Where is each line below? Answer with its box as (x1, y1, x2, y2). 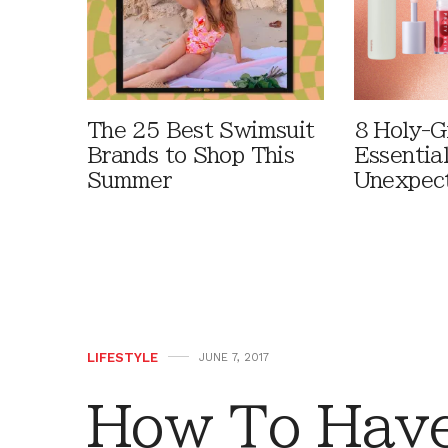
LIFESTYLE (87, 350, 158, 366)
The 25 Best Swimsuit (87, 120, 315, 142)
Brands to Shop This (87, 145, 295, 167)
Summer (87, 170, 172, 192)
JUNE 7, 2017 (199, 351, 269, 365)
